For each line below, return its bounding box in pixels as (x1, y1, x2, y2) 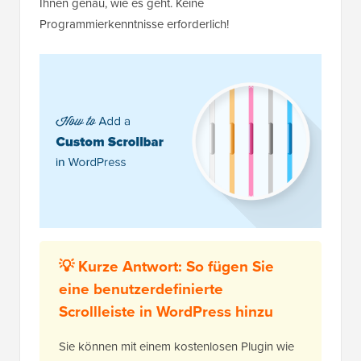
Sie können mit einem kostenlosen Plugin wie (59, 338, 294, 356)
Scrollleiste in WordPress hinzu (59, 300, 273, 324)
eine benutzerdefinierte (59, 277, 223, 301)
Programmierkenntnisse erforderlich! (39, 15, 229, 34)
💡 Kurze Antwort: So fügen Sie (59, 255, 274, 279)
